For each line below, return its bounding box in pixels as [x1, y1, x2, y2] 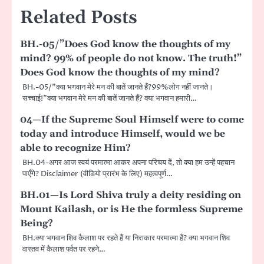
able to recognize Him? [20, 142, 131, 154]
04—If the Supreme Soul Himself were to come [20, 114, 244, 126]
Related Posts [20, 6, 137, 29]
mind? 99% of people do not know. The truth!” [20, 52, 242, 65]
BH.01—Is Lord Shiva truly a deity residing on [20, 189, 241, 202]
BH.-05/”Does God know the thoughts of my [20, 38, 230, 51]
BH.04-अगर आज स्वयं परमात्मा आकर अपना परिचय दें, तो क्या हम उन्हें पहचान [22, 157, 235, 169]
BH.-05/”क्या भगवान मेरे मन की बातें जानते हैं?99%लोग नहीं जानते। [22, 82, 213, 93]
